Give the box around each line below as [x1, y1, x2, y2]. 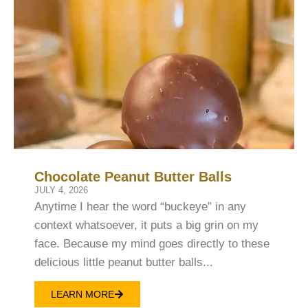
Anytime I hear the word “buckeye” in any [34, 199, 246, 213]
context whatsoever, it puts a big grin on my [34, 218, 258, 232]
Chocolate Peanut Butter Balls [34, 168, 232, 184]
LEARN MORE [51, 289, 114, 300]
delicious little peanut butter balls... [34, 255, 213, 269]
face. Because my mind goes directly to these [34, 236, 269, 250]
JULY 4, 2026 [34, 184, 88, 195]
